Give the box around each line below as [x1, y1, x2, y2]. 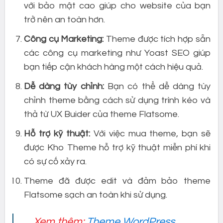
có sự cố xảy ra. [24, 156, 87, 166]
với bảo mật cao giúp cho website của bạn [24, 1, 211, 11]
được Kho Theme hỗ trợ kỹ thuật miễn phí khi [24, 142, 211, 152]
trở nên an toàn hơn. [24, 15, 106, 25]
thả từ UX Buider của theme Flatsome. [24, 110, 180, 119]
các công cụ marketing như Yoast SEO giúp [24, 48, 211, 58]
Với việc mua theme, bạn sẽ [90, 128, 211, 138]
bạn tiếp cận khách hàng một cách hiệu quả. [24, 62, 204, 72]
